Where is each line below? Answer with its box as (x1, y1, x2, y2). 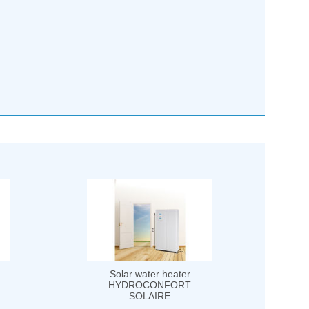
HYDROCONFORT (108, 279, 191, 291)
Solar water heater (109, 268, 190, 280)
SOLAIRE (129, 290, 170, 302)
